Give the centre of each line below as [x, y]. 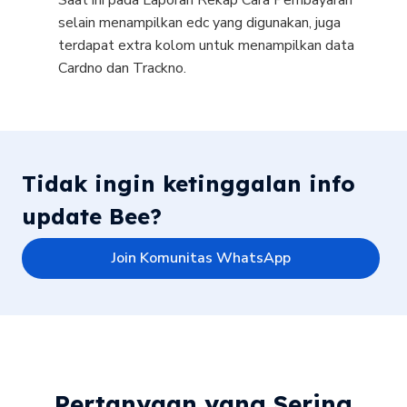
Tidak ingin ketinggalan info [189, 184]
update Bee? [92, 217]
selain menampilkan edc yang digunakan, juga [199, 23]
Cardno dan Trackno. [122, 69]
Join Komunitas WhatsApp [201, 258]
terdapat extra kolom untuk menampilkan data [206, 46]
